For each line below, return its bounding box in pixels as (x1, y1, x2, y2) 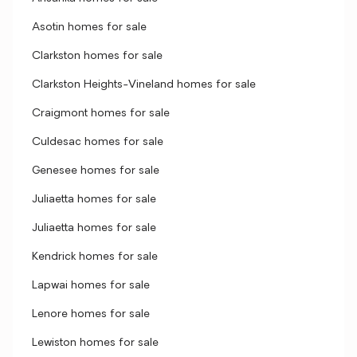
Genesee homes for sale (32, 165, 159, 177)
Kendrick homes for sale (32, 251, 158, 263)
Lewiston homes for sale (32, 337, 159, 349)
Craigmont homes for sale (32, 108, 170, 120)
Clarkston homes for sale (32, 50, 163, 62)
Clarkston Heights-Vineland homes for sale (32, 79, 256, 91)
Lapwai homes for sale (32, 280, 150, 292)
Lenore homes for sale (32, 308, 150, 320)
